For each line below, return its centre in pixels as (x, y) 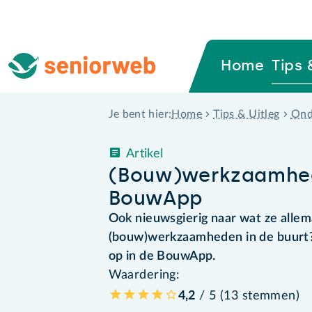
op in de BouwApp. (164, 256)
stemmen (269, 296)
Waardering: (144, 275)
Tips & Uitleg (247, 114)
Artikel (145, 154)
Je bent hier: (140, 115)
